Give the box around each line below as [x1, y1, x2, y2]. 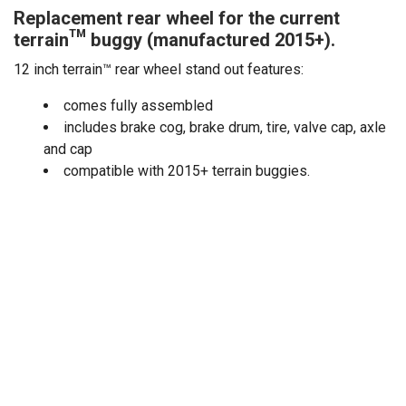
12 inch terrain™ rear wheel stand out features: [14, 60, 304, 78]
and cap [43, 140, 92, 158]
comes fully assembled [63, 96, 213, 114]
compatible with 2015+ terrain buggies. [63, 161, 310, 179]
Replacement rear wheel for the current [14, 5, 340, 32]
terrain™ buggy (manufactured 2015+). [14, 26, 335, 53]
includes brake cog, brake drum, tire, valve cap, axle [63, 118, 386, 136]
